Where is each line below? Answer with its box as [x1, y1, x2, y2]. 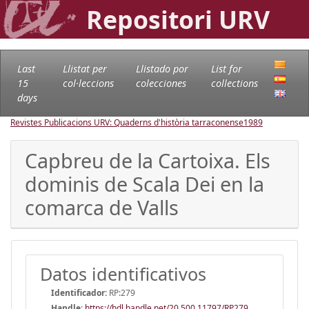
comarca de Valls [25, 193, 179, 221]
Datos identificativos [40, 261, 206, 286]
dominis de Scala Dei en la [25, 170, 264, 197]
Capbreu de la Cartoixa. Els [25, 146, 270, 174]
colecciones [135, 76, 186, 90]
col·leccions [62, 76, 114, 90]
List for [210, 61, 242, 75]
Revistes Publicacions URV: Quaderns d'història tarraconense [10, 116, 243, 128]
